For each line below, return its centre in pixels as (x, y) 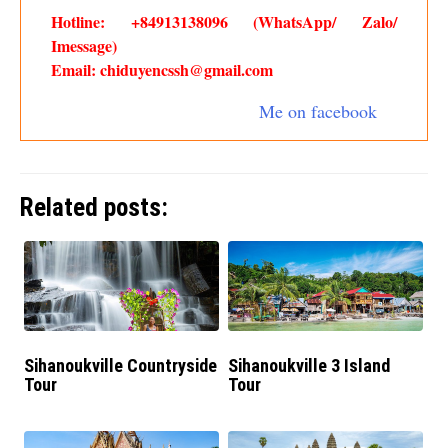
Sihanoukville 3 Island (309, 365)
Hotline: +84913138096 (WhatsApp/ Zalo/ (224, 21)
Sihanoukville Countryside (120, 365)
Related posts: (94, 207)
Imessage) (84, 45)
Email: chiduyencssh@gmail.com (162, 69)
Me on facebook (318, 110)
